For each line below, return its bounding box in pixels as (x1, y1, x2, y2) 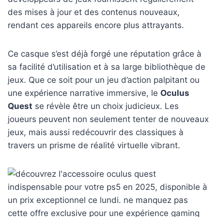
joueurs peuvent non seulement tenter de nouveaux (8, 114, 209, 124)
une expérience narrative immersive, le (8, 88, 160, 98)
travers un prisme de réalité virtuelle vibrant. (8, 140, 180, 151)
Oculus (160, 88, 189, 98)
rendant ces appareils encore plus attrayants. (8, 20, 184, 31)
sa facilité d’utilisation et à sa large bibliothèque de (8, 62, 205, 72)
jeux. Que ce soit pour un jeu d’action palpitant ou (8, 75, 200, 85)
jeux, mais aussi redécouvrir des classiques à (8, 127, 184, 138)
